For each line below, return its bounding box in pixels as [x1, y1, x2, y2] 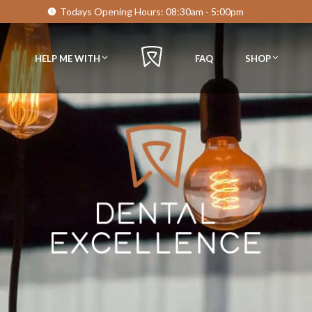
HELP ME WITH [34, 53, 100, 64]
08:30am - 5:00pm [165, 6, 244, 17]
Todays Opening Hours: [59, 6, 166, 17]
